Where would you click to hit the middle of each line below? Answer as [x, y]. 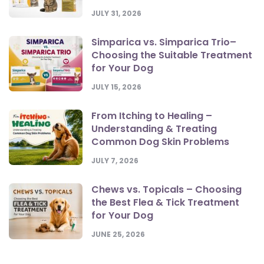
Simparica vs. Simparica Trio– [164, 42]
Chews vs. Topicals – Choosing [166, 190]
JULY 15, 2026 [116, 87]
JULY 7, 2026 [115, 161]
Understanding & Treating [154, 129]
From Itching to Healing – [152, 116]
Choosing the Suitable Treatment [172, 55]
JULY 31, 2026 [116, 13]
